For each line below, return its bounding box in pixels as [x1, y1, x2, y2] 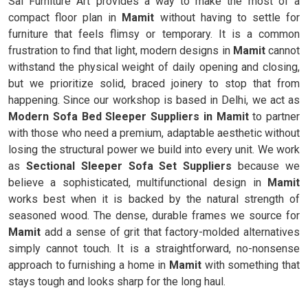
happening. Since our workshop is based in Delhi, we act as [8, 93, 300, 107]
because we [232, 159, 300, 173]
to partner [248, 110, 300, 123]
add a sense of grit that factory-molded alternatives [41, 225, 300, 239]
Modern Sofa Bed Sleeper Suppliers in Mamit [8, 110, 249, 123]
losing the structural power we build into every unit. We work [8, 143, 300, 156]
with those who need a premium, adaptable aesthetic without [8, 126, 300, 140]
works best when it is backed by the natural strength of [8, 192, 300, 206]
